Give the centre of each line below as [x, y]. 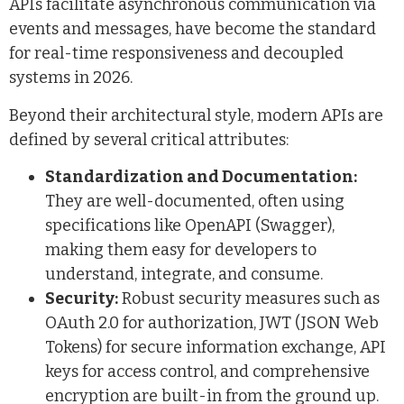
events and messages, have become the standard [193, 29]
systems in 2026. [71, 78]
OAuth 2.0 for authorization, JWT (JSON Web [212, 322]
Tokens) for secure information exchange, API [216, 347]
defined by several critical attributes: [149, 139]
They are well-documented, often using [195, 201]
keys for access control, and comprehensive [207, 371]
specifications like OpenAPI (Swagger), [190, 225]
